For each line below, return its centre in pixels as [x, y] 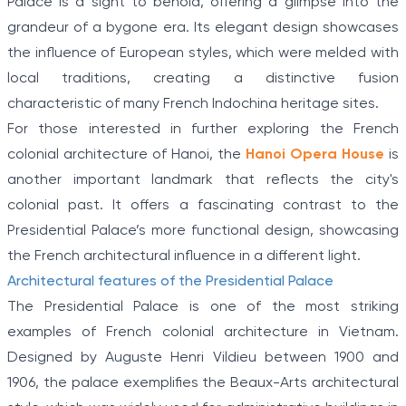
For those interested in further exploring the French [203, 130]
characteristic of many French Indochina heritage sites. [193, 104]
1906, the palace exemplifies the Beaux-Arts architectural [203, 383]
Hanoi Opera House [315, 155]
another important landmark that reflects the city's [203, 180]
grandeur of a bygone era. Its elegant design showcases [203, 28]
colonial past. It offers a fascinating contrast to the [203, 206]
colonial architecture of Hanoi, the [126, 155]
